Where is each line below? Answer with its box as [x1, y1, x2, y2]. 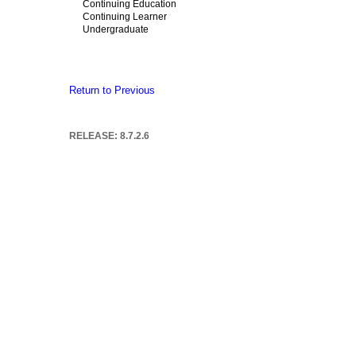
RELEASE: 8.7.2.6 [69, 130, 150, 142]
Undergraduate [68, 24, 149, 35]
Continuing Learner [68, 11, 168, 22]
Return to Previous [69, 85, 156, 97]
